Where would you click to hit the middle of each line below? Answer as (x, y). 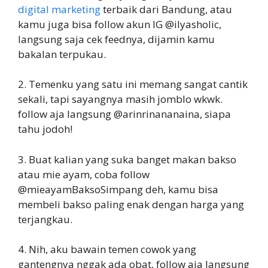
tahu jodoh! (45, 129)
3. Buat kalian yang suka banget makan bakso (127, 159)
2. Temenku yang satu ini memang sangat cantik (133, 84)
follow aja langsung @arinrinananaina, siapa (124, 114)
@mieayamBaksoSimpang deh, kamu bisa (118, 189)
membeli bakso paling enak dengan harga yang (131, 204)
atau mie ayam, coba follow (84, 174)
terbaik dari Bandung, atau (166, 9)
